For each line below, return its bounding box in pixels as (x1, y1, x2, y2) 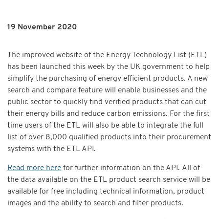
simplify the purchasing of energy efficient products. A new (7, 75, 208, 83)
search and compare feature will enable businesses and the (7, 87, 207, 95)
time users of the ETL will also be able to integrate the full (7, 122, 203, 130)
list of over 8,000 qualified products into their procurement (7, 133, 211, 142)
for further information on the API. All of (61, 164, 200, 173)
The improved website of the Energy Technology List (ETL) (7, 51, 207, 60)
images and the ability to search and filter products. (7, 199, 183, 208)
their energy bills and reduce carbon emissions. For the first (7, 110, 210, 118)
